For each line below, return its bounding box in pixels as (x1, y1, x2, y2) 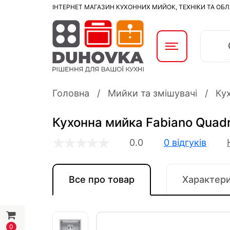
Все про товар (69, 174, 135, 185)
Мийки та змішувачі (108, 88, 197, 99)
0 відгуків (164, 137, 206, 148)
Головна (52, 88, 89, 99)
